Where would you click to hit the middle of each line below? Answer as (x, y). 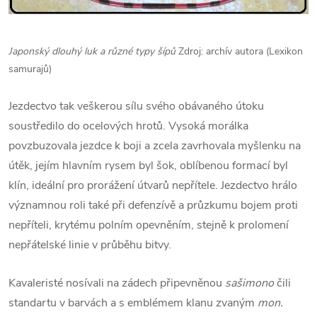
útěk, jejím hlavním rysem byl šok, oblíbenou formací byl (148, 166)
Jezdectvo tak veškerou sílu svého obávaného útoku (136, 106)
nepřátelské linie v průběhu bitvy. (90, 245)
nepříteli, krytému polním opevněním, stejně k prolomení (149, 225)
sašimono (251, 283)
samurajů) (30, 69)
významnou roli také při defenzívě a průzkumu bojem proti (153, 206)
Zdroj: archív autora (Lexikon (241, 52)
